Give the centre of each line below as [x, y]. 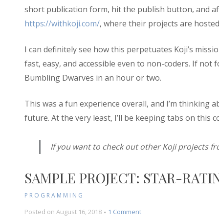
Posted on [40, 212]
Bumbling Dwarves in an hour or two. [93, 78]
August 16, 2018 [79, 212]
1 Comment [124, 212]
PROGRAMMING [54, 196]
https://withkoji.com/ [62, 24]
